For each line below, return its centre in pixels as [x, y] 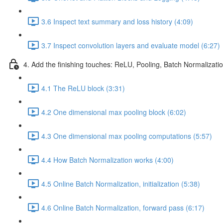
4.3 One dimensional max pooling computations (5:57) [127, 136]
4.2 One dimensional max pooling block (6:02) [114, 112]
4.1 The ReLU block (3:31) [83, 88]
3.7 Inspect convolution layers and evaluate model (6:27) [131, 45]
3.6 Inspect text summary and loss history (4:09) [117, 21]
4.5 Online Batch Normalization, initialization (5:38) [121, 183]
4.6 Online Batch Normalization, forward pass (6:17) [123, 207]
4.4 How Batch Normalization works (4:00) [108, 160]
